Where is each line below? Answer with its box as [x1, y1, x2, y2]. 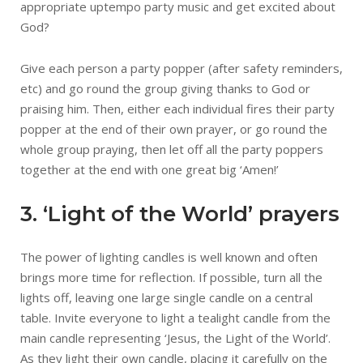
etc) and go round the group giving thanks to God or [20, 80, 310, 96]
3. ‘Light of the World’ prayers [20, 201, 340, 227]
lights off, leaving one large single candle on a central [20, 289, 313, 305]
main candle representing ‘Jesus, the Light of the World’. [20, 330, 331, 346]
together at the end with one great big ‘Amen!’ [20, 161, 279, 177]
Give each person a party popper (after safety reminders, [20, 60, 343, 76]
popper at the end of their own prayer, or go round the [20, 121, 327, 137]
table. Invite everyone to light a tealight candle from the [20, 310, 331, 326]
